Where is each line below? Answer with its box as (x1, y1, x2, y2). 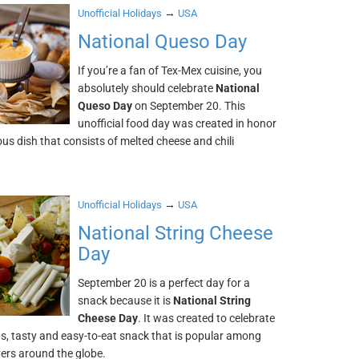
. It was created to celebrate (138, 312, 276, 325)
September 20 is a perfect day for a (78, 276, 251, 289)
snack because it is (78, 294, 174, 307)
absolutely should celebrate (78, 82, 216, 95)
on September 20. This (132, 99, 246, 112)
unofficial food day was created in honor (78, 117, 277, 130)
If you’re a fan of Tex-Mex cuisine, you (78, 64, 263, 77)
